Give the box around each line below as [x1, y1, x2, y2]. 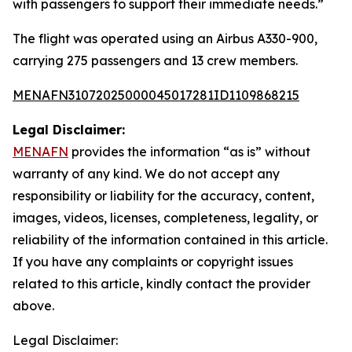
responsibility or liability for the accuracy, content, [13, 188, 314, 203]
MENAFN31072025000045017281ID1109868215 [13, 87, 299, 103]
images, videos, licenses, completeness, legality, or [13, 210, 318, 225]
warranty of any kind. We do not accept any [13, 166, 280, 181]
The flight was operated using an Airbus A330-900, [13, 31, 317, 46]
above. [13, 298, 54, 313]
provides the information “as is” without [68, 144, 310, 159]
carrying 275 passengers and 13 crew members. [13, 53, 298, 68]
